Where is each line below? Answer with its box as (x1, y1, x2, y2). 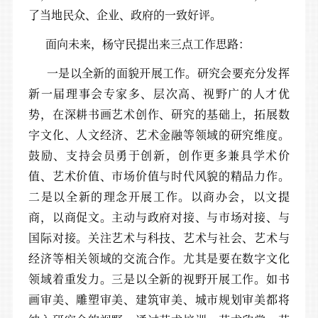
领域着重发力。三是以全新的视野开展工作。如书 (28, 270, 290, 287)
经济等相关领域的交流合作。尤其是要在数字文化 (28, 249, 290, 266)
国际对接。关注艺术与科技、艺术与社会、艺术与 (28, 229, 290, 246)
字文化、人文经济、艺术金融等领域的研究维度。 (28, 126, 290, 143)
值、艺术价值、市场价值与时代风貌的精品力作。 (28, 167, 290, 184)
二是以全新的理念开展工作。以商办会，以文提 (28, 187, 290, 204)
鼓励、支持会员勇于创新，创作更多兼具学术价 (28, 146, 290, 163)
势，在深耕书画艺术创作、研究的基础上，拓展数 (28, 105, 290, 122)
